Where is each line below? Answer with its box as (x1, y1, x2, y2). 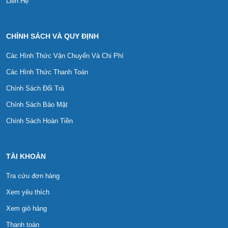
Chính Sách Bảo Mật (6, 101, 68, 109)
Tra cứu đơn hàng (6, 172, 60, 180)
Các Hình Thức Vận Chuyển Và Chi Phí (6, 52, 124, 60)
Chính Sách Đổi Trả (6, 84, 64, 93)
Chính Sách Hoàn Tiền (6, 117, 73, 125)
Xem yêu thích (6, 188, 49, 196)
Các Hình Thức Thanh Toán (6, 68, 88, 76)
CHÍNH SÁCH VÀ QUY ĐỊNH (6, 32, 99, 41)
